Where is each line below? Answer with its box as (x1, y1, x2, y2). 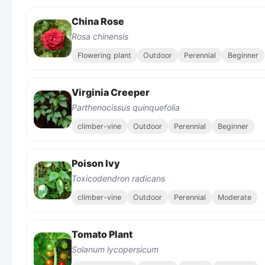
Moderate (218, 192, 251, 202)
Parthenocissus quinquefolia (72, 102, 180, 112)
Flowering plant (77, 50, 131, 60)
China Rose (72, 15, 124, 27)
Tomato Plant (72, 228, 132, 240)
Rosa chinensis (72, 31, 128, 41)
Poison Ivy (72, 157, 120, 169)
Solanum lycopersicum (72, 244, 159, 254)
